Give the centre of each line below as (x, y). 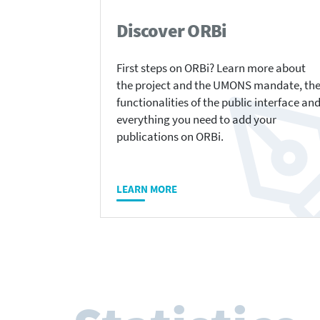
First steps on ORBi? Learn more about (211, 69)
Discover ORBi (171, 31)
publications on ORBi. (170, 137)
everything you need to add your (196, 120)
